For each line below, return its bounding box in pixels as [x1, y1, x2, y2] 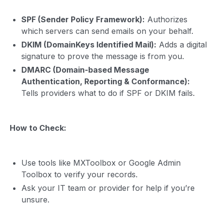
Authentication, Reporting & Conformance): [21, 76, 190, 86]
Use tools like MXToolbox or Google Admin [21, 157, 181, 168]
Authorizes [145, 14, 187, 24]
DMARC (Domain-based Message [21, 64, 149, 75]
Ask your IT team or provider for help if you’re [21, 183, 195, 193]
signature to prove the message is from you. [21, 51, 184, 61]
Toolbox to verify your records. [21, 169, 138, 179]
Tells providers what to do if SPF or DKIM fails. [21, 88, 195, 98]
